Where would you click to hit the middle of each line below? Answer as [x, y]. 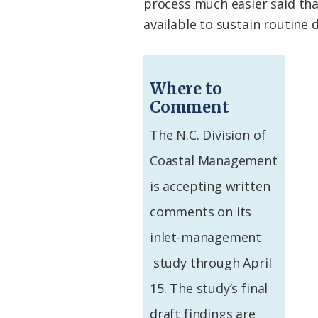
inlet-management [206, 237]
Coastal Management [214, 161]
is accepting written [210, 186]
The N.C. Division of [208, 135]
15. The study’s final [209, 289]
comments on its [201, 212]
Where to [186, 89]
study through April [211, 263]
